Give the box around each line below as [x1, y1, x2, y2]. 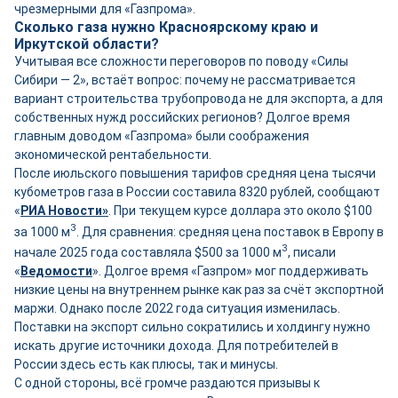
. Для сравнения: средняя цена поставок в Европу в [76, 224, 384, 239]
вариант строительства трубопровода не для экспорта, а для [14, 91, 383, 106]
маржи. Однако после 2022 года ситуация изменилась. [14, 300, 340, 315]
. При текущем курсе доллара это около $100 [108, 203, 372, 218]
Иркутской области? [14, 35, 159, 52]
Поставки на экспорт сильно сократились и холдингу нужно [14, 319, 370, 334]
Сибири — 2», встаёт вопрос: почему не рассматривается [14, 72, 355, 87]
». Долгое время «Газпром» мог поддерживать [92, 263, 369, 278]
